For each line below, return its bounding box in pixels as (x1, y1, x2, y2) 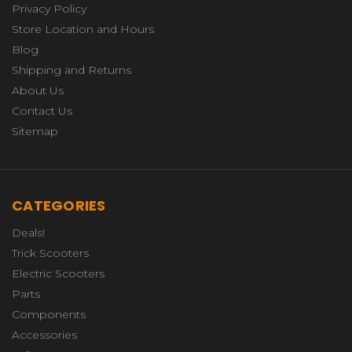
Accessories (12, 327, 77, 342)
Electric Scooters (12, 266, 104, 280)
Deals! (12, 225, 45, 240)
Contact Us (12, 103, 72, 118)
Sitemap (12, 123, 58, 138)
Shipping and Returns (12, 62, 131, 77)
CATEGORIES (12, 195, 106, 215)
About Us (12, 82, 64, 97)
